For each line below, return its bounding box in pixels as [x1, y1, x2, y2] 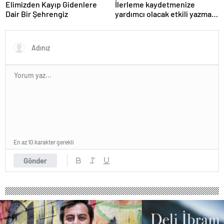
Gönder [23, 156, 47, 165]
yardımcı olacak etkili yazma [115, 9, 211, 19]
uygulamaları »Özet [115, 18, 181, 28]
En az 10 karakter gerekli [13, 138, 74, 146]
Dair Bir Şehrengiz [5, 9, 68, 19]
